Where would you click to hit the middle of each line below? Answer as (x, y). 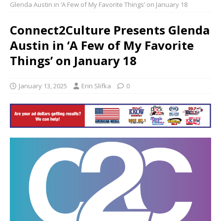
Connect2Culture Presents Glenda (110, 30)
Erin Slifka (96, 86)
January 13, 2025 (43, 86)
